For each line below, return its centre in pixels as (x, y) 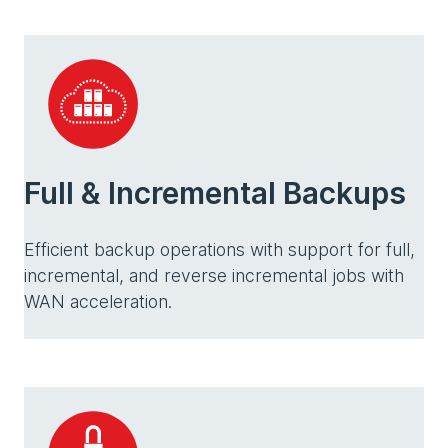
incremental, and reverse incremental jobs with (214, 275)
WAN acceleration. (98, 301)
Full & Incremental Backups (215, 193)
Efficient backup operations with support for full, (219, 249)
